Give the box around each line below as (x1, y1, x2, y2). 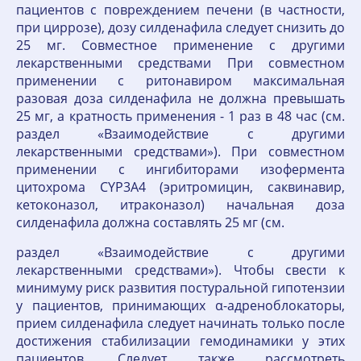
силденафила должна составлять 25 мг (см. (16, 214, 284, 231)
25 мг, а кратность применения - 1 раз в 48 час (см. (16, 107, 345, 125)
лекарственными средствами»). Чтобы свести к (16, 261, 345, 279)
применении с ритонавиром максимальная (16, 72, 345, 89)
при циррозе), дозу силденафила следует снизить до (16, 19, 345, 36)
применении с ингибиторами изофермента (16, 160, 345, 178)
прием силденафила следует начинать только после (16, 314, 345, 332)
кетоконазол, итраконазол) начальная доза (16, 196, 345, 214)
